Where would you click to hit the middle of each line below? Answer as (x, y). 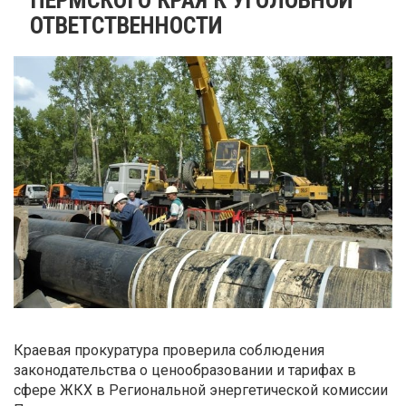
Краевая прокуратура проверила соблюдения (169, 350)
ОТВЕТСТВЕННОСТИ (126, 25)
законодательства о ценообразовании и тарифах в (185, 370)
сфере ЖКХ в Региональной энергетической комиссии (201, 390)
